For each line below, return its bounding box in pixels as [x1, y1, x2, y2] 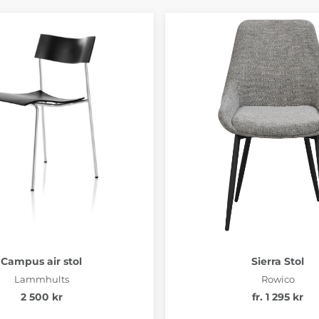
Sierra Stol [251, 254, 304, 268]
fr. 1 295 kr [252, 290, 303, 303]
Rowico [261, 273, 295, 285]
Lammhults [14, 273, 69, 285]
